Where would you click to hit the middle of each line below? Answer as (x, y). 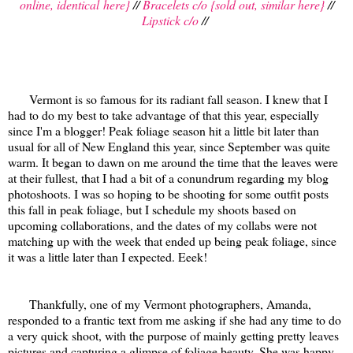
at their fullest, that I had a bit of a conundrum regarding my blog (168, 177)
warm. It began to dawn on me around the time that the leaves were (173, 162)
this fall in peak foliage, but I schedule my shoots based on (152, 209)
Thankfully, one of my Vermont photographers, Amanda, (160, 303)
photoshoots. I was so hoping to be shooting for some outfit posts (168, 193)
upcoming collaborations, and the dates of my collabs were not (162, 225)
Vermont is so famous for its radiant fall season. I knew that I (168, 98)
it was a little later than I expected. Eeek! (110, 256)
